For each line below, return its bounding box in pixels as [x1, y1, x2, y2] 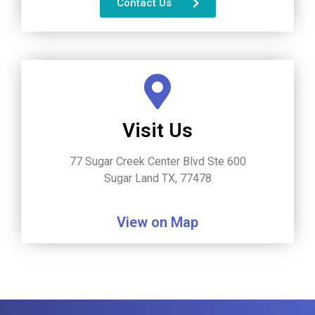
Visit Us [122, 119, 193, 143]
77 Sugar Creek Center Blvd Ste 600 [69, 155, 246, 169]
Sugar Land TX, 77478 [103, 172, 212, 186]
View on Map [117, 214, 198, 231]
